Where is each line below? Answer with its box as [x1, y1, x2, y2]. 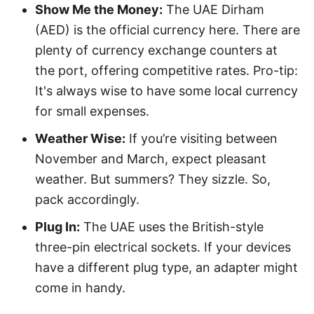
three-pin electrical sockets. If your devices [35, 240, 291, 254]
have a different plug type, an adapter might [35, 260, 298, 275]
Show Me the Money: [35, 2, 163, 17]
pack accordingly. [35, 192, 139, 207]
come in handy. [35, 280, 125, 295]
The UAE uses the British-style [80, 219, 264, 234]
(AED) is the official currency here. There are [35, 22, 300, 37]
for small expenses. [35, 104, 149, 118]
